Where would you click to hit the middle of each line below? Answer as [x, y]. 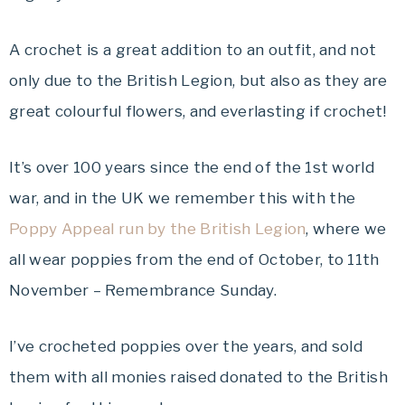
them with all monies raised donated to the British [198, 377]
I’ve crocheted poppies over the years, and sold [186, 346]
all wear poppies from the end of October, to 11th [194, 259]
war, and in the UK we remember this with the [183, 198]
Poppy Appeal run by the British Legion [158, 229]
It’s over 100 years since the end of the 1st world [192, 167]
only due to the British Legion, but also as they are [198, 80]
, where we [346, 229]
